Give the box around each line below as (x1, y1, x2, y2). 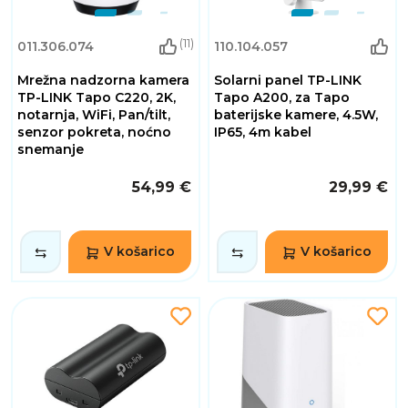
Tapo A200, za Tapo (214, 89, 350, 107)
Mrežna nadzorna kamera (17, 72, 189, 89)
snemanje (17, 141, 84, 158)
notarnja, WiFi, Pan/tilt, (17, 107, 170, 124)
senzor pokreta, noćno (17, 124, 171, 141)
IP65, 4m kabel (214, 124, 311, 141)
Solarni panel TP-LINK (214, 72, 362, 89)
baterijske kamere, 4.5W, (214, 107, 378, 124)
